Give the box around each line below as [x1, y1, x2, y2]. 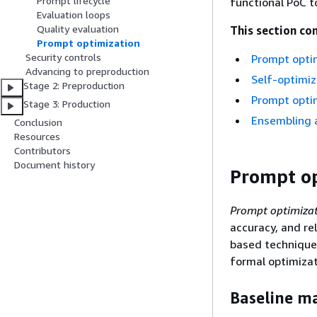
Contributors [14, 144, 71, 157]
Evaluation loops [37, 8, 110, 21]
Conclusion [14, 116, 62, 129]
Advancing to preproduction [25, 65, 149, 78]
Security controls [25, 51, 101, 64]
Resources [14, 130, 60, 143]
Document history [14, 158, 95, 171]
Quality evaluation [37, 23, 119, 35]
